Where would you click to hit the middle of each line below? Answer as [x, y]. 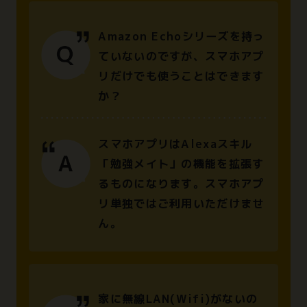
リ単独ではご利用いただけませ [181, 204]
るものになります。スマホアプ [181, 184]
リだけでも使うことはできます [181, 76]
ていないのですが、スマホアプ [181, 56]
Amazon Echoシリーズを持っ [182, 36]
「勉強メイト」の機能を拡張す [181, 164]
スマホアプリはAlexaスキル [175, 144]
